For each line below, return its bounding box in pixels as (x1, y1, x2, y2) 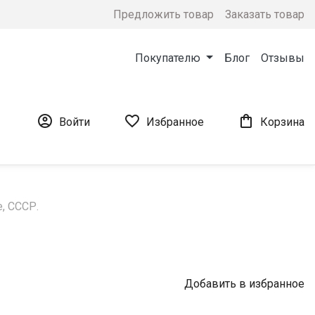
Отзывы (261, 51, 304, 65)
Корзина (260, 115, 304, 129)
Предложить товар (113, 7, 214, 21)
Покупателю (135, 51, 204, 65)
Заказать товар (225, 7, 304, 21)
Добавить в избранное (184, 277, 304, 291)
